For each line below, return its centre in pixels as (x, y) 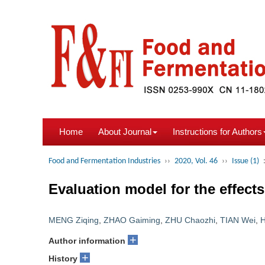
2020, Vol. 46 (196, 161)
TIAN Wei (238, 220)
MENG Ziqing (74, 220)
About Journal (125, 132)
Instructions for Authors (217, 132)
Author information (87, 241)
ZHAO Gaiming (132, 220)
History (63, 258)
